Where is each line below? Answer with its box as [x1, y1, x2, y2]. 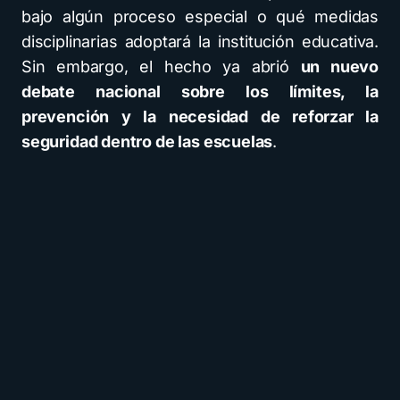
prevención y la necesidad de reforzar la [21, 107, 379, 127]
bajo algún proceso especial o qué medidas [21, 7, 379, 27]
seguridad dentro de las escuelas [21, 132, 273, 152]
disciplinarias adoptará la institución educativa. [21, 32, 379, 52]
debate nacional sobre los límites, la [21, 82, 379, 102]
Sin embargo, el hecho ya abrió [21, 57, 301, 77]
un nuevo [300, 57, 379, 77]
